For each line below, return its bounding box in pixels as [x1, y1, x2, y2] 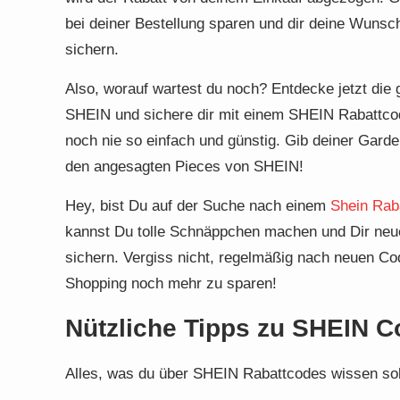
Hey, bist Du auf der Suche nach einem [65, 197, 330, 214]
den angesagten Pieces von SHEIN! [65, 158, 304, 175]
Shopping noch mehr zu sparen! [65, 275, 277, 292]
